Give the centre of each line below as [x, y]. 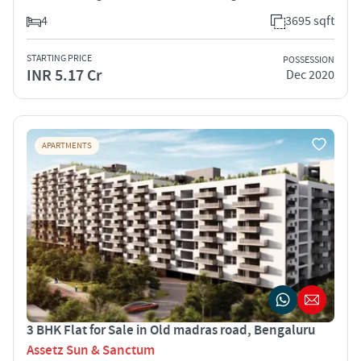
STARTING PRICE [59, 58]
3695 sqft [310, 21]
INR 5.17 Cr [64, 75]
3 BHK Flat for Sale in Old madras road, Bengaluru [171, 330]
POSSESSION [309, 60]
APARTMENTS [67, 145]
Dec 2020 [310, 75]
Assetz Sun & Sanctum [91, 350]
